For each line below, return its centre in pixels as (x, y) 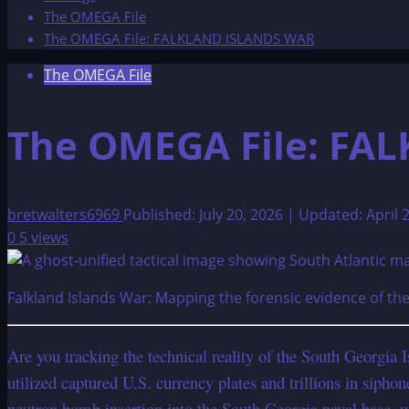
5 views (44, 237)
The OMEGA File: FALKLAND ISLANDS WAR (179, 38)
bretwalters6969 (65, 214)
